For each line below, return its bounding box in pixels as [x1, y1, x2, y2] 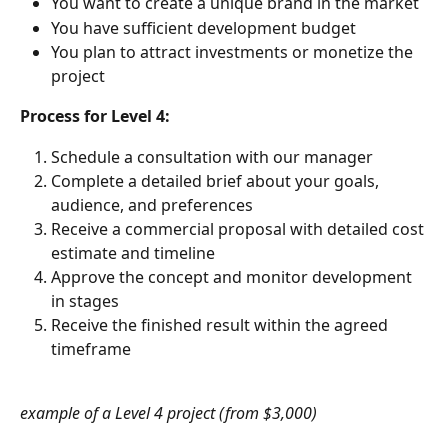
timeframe [51, 337, 131, 360]
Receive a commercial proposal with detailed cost [51, 217, 428, 240]
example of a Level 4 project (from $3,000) [20, 401, 317, 424]
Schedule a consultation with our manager [51, 145, 373, 168]
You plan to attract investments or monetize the [51, 41, 417, 64]
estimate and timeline [51, 241, 215, 264]
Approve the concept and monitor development [51, 265, 416, 288]
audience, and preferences [51, 193, 253, 216]
